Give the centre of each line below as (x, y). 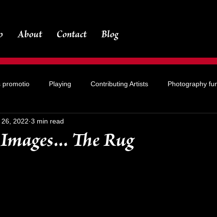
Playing (60, 84)
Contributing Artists (119, 84)
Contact (72, 36)
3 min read (47, 121)
